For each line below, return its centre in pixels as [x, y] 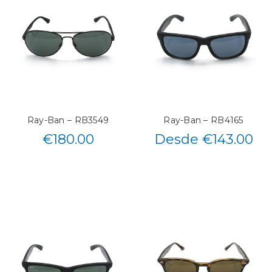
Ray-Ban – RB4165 [203, 120]
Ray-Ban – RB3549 [68, 120]
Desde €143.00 [203, 139]
